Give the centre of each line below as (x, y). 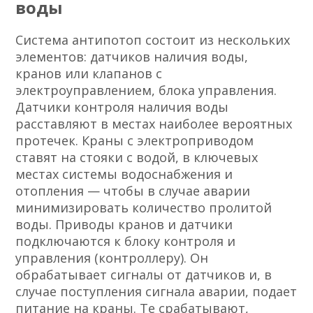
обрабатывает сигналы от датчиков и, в (144, 275)
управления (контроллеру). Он (112, 258)
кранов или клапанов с (89, 74)
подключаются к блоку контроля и (126, 241)
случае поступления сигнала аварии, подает (156, 292)
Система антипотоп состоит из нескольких (153, 40)
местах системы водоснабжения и (124, 174)
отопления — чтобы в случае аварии (133, 191)
